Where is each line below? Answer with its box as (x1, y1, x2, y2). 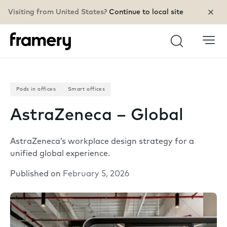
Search (169, 44, 203, 54)
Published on (10, 170, 63, 179)
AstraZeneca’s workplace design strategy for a (10, 138, 194, 146)
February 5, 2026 (63, 170, 129, 179)
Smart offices (68, 86, 105, 92)
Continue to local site (109, 8, 183, 16)
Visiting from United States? (8, 8, 109, 16)
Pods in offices (16, 86, 56, 92)
